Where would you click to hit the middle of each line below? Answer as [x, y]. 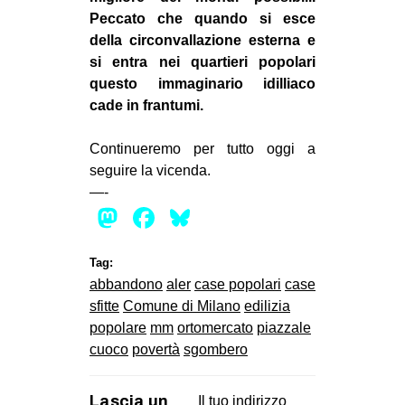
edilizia [267, 306]
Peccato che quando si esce [202, 18]
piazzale [284, 327]
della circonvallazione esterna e [202, 40]
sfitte [104, 306]
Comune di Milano [182, 306]
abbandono [126, 284]
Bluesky [245, 217]
